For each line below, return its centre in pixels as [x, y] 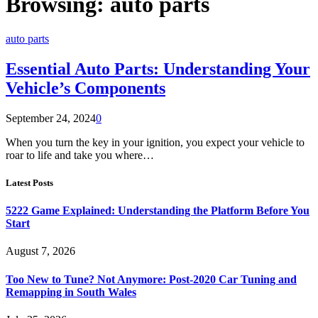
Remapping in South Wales [71, 292]
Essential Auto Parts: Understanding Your [158, 68]
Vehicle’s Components [86, 88]
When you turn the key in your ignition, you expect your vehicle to [155, 142]
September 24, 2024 [51, 118]
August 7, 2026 [40, 251]
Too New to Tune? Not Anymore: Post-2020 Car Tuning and [151, 279]
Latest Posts [29, 182]
